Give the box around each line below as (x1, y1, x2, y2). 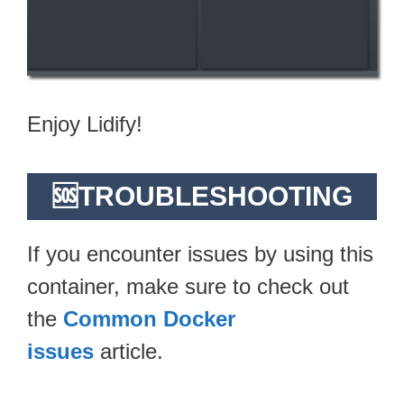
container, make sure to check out (27, 273, 349, 298)
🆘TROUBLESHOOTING (51, 180, 353, 211)
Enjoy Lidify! (27, 111, 142, 136)
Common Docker (63, 306, 235, 331)
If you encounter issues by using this (27, 241, 373, 266)
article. (94, 338, 163, 363)
